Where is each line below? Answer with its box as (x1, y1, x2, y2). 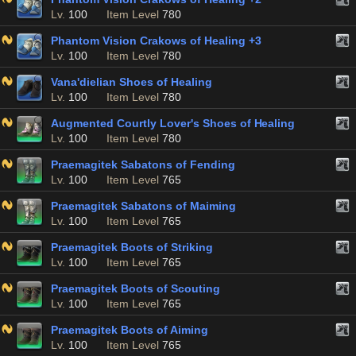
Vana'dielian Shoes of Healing (51, 75, 212, 88)
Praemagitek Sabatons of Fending (51, 158, 235, 171)
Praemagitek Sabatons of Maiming (51, 199, 236, 212)
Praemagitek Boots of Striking (51, 241, 213, 253)
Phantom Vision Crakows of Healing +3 (51, 34, 261, 47)
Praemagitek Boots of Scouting (51, 282, 220, 295)
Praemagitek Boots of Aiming (51, 323, 208, 336)
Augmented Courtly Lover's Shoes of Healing (51, 117, 296, 130)
